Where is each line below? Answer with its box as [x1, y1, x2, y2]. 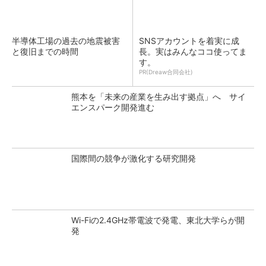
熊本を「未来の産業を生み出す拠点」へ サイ [71, 91, 246, 102]
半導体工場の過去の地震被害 [12, 35, 120, 46]
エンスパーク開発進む [71, 102, 154, 112]
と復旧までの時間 [12, 46, 78, 56]
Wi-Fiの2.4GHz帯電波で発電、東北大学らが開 [71, 214, 245, 225]
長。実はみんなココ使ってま [139, 46, 247, 56]
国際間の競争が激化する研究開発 [71, 153, 196, 163]
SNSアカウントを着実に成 [139, 35, 239, 46]
